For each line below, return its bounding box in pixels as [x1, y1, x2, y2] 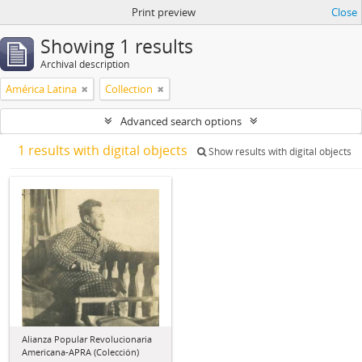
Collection [105, 82, 153, 96]
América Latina [6, 82, 77, 96]
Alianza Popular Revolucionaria [22, 333, 152, 345]
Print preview [131, 5, 196, 19]
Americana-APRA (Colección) [22, 346, 139, 358]
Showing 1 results [40, 34, 193, 59]
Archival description [40, 57, 129, 71]
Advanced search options [120, 114, 242, 128]
